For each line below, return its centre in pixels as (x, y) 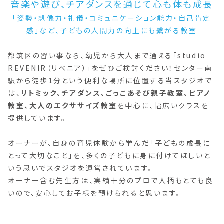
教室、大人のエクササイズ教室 (63, 105)
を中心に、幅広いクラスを (163, 105)
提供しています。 (37, 118)
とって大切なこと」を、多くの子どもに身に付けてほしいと (110, 155)
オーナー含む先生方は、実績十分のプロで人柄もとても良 (111, 180)
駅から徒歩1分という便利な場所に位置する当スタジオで (110, 80)
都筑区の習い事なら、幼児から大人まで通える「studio (107, 55)
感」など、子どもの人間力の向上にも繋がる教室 (112, 30)
